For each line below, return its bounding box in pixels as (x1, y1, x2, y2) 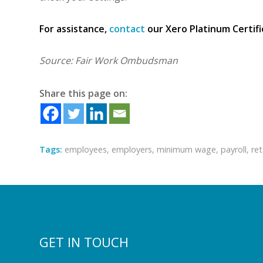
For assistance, (39, 22, 109, 35)
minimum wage (157, 143, 216, 155)
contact (109, 22, 145, 35)
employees (65, 143, 107, 155)
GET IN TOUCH (39, 232, 129, 251)
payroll (221, 143, 247, 155)
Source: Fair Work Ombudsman (39, 53, 178, 67)
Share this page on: (39, 86, 127, 100)
